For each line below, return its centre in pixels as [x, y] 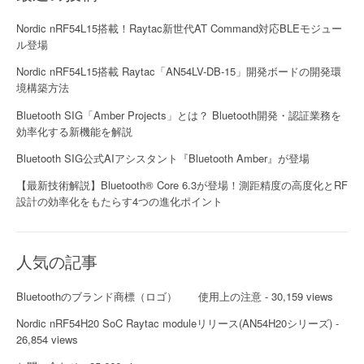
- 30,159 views [297, 296]
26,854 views [47, 340]
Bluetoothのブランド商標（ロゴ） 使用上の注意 [139, 296]
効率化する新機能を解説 [74, 131]
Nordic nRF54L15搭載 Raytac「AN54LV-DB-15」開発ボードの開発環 [179, 71]
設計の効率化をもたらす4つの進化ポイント [119, 201]
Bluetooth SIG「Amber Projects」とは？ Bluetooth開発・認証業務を [179, 115]
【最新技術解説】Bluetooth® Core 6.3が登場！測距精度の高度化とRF [182, 185]
